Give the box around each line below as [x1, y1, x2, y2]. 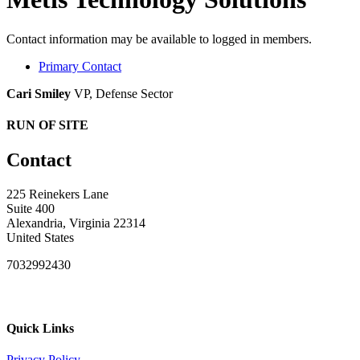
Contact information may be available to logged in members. [6, 31, 312, 46]
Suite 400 [6, 202, 55, 216]
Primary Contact [39, 59, 121, 73]
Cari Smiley [6, 86, 71, 100]
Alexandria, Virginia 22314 [6, 216, 145, 231]
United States [6, 231, 74, 245]
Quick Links [6, 321, 74, 335]
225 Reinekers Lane [6, 187, 108, 202]
